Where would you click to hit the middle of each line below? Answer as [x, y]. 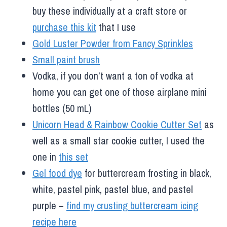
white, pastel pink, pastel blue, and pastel [113, 189]
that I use [116, 27]
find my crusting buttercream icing [132, 205]
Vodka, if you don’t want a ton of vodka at [113, 75]
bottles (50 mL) [62, 108]
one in [46, 157]
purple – [49, 205]
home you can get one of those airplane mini [120, 92]
